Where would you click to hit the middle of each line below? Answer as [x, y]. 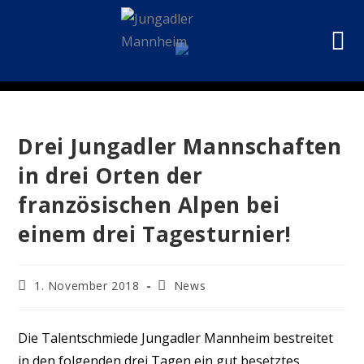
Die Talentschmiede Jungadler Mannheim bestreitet [176, 338]
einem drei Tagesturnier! [155, 234]
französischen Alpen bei [149, 205]
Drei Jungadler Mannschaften [180, 146]
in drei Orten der [110, 175]
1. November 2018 [87, 286]
